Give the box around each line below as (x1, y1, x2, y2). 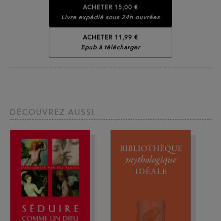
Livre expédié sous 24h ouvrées (61, 13, 160, 21)
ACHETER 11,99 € (83, 34, 138, 41)
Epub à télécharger (81, 43, 140, 51)
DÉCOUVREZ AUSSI (10, 107, 95, 117)
